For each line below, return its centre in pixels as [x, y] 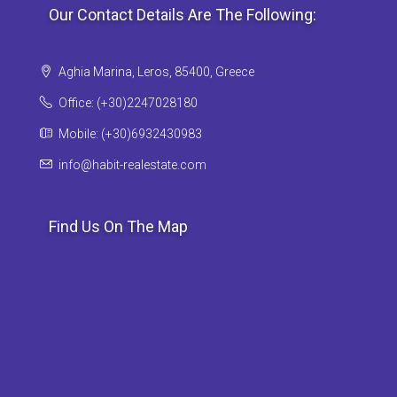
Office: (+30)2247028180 [128, 102]
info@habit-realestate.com [132, 164]
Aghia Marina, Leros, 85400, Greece [155, 71]
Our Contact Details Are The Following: [183, 14]
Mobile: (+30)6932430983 [129, 133]
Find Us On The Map [118, 226]
